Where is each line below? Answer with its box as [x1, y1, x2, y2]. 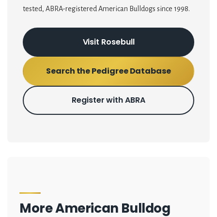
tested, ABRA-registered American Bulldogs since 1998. [23, 5, 190, 13]
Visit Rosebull [82, 36, 135, 48]
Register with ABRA [72, 94, 145, 106]
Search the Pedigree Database [46, 65, 171, 77]
